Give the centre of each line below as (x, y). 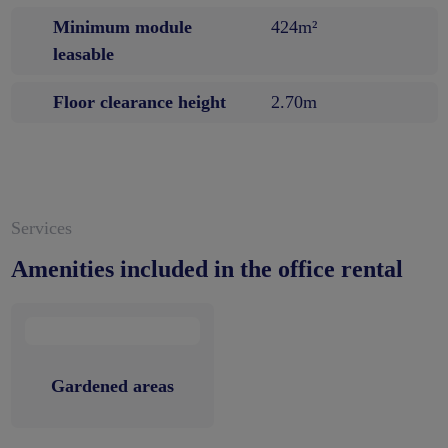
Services (41, 228)
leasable (83, 54)
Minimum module (122, 27)
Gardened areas (112, 386)
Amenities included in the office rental (206, 269)
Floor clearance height (139, 102)
